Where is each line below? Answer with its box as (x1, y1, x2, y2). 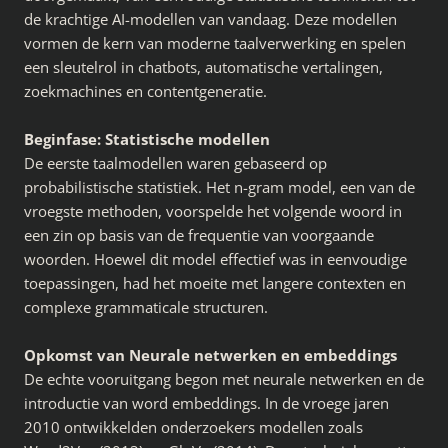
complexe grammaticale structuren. (24, 296, 268, 317)
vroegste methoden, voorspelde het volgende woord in (24, 200, 402, 221)
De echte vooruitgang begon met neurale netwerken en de (24, 368, 424, 389)
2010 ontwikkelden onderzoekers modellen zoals (24, 416, 363, 437)
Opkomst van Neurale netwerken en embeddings (24, 344, 397, 365)
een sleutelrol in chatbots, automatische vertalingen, (24, 56, 383, 77)
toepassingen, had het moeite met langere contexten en (24, 272, 406, 293)
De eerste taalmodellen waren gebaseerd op (24, 152, 327, 173)
